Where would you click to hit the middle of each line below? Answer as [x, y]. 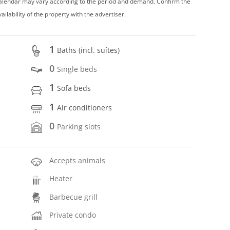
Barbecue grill [74, 197]
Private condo [73, 215]
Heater [61, 179]
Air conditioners [85, 107]
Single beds [77, 69]
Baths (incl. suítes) [89, 50]
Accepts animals [78, 161]
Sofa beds [74, 88]
